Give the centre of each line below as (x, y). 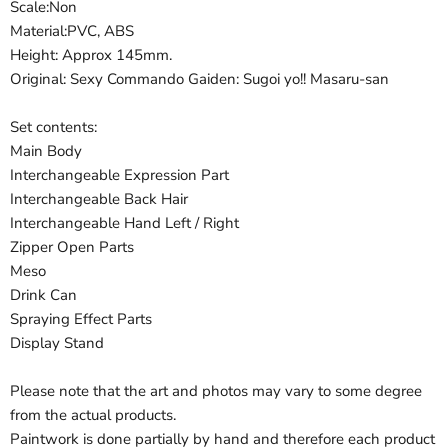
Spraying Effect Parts (81, 319)
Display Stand (57, 343)
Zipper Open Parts (72, 247)
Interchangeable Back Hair (99, 199)
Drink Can (43, 295)
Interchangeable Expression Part (119, 175)
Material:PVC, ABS (72, 31)
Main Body (46, 151)
